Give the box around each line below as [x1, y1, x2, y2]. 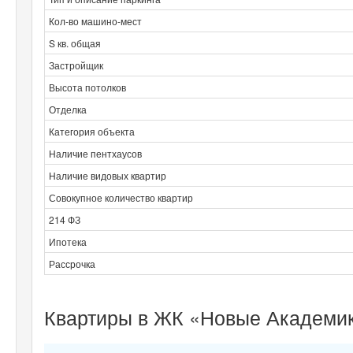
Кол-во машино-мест [49, 13, 142, 28]
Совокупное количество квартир [49, 190, 193, 204]
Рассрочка [49, 256, 95, 270]
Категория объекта [49, 124, 135, 138]
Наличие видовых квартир [49, 168, 166, 182]
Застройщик [49, 58, 103, 72]
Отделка [49, 102, 87, 116]
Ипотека [49, 234, 87, 248]
